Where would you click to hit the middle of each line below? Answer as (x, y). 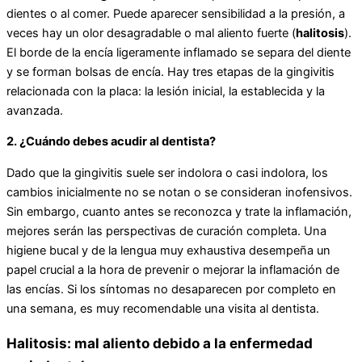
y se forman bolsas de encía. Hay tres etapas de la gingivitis (170, 72)
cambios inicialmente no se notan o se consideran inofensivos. (179, 192)
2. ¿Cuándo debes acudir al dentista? (111, 142)
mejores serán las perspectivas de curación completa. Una (166, 231)
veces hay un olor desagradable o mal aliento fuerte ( (151, 33)
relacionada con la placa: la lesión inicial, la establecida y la (166, 91)
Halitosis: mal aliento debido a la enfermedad (160, 343)
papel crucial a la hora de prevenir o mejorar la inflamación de (173, 269)
